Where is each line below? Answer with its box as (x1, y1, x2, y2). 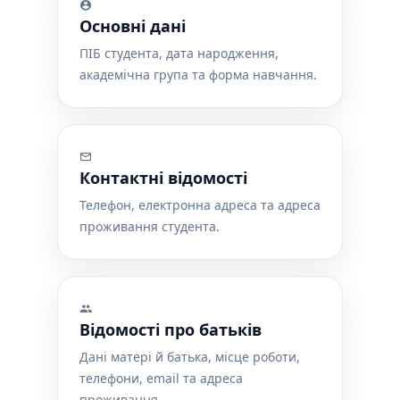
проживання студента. (79, 218, 220, 235)
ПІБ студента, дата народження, (79, 45, 279, 62)
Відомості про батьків (79, 319, 262, 340)
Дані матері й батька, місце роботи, (79, 348, 300, 365)
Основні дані (79, 15, 186, 37)
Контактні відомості (79, 167, 247, 188)
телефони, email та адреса (79, 370, 243, 387)
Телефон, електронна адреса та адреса (79, 196, 321, 213)
